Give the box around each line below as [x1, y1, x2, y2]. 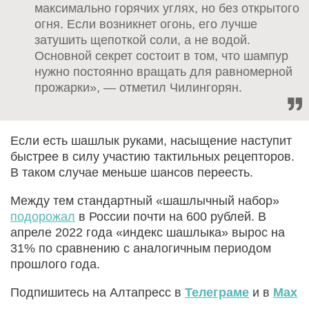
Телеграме [185, 285, 249, 299]
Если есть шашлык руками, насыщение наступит [10, 133, 292, 148]
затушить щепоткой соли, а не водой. [34, 32, 250, 47]
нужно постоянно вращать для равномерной [34, 64, 292, 79]
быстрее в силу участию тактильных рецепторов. [10, 149, 295, 163]
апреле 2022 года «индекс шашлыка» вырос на [10, 225, 285, 239]
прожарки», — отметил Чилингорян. [34, 80, 242, 94]
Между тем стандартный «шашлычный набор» [10, 193, 279, 208]
